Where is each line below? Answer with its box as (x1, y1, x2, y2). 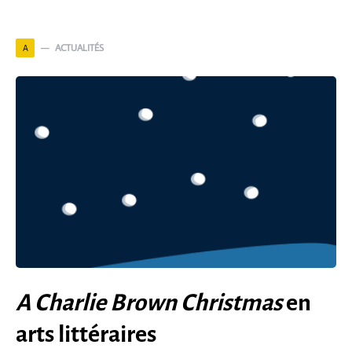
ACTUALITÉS (55, 42, 104, 53)
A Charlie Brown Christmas (16, 290, 282, 315)
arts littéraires (16, 321, 156, 346)
